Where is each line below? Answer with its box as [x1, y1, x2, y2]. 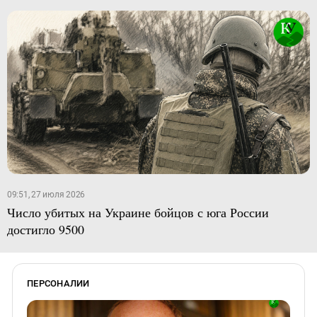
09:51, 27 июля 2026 [6, 189, 86, 200]
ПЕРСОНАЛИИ [27, 277, 90, 289]
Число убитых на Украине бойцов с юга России [6, 203, 269, 221]
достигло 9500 [6, 220, 84, 238]
